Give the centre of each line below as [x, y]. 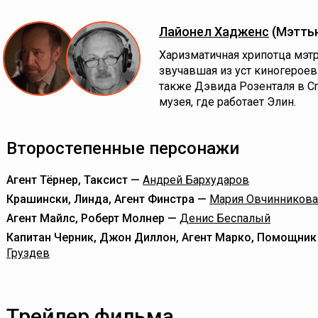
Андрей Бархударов [196, 180]
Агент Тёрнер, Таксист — [75, 180]
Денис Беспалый [225, 218]
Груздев [28, 253]
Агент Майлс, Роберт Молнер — [93, 218]
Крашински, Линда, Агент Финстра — [108, 199]
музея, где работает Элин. [227, 102]
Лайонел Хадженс [214, 32]
